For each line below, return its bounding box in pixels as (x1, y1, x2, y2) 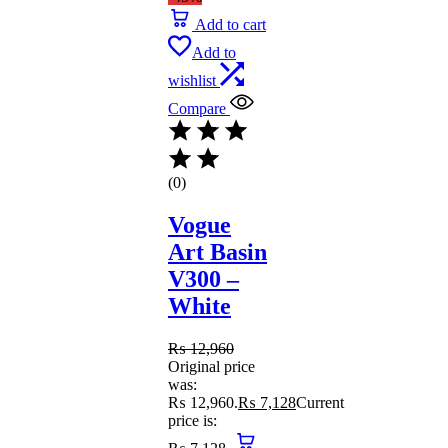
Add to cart (195, 16, 266, 34)
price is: (168, 412, 217, 430)
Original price (168, 358, 255, 376)
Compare (168, 100, 226, 118)
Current (296, 394, 344, 412)
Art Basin (168, 239, 267, 266)
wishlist (168, 72, 216, 90)
